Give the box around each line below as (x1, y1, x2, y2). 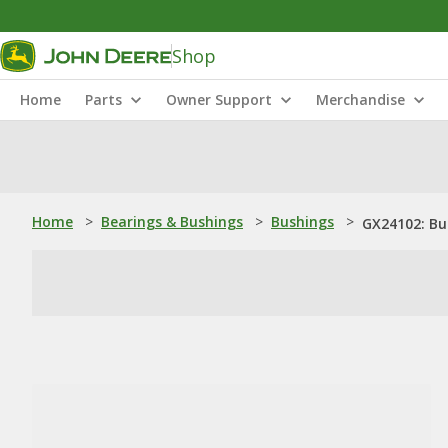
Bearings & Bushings (101, 212, 243, 231)
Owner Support (166, 90, 272, 109)
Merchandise (316, 90, 405, 109)
